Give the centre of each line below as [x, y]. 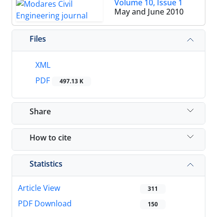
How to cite [50, 137]
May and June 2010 [149, 12]
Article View [39, 188]
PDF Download [45, 204]
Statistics [46, 163]
